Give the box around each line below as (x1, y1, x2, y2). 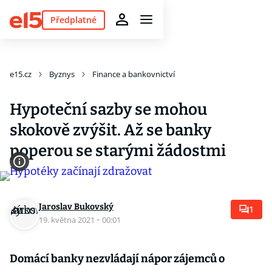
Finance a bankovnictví (92, 69, 175, 80)
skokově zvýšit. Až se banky (10, 121, 211, 140)
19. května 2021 (39, 214, 97, 225)
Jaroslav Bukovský (39, 202, 114, 212)
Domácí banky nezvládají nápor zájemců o (10, 252, 225, 265)
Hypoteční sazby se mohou (10, 100, 207, 119)
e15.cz (10, 69, 32, 80)
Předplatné (50, 13, 97, 25)
